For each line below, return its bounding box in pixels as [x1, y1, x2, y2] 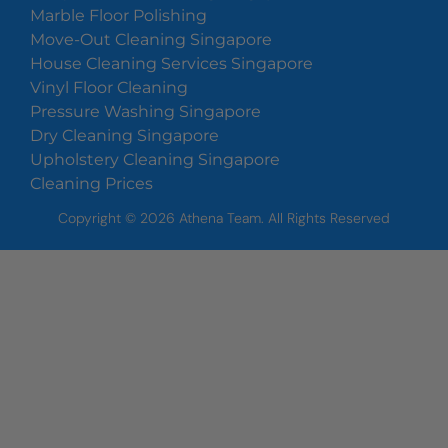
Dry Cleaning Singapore [30, 126, 219, 146]
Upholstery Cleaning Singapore [30, 150, 280, 170]
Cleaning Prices [30, 174, 153, 194]
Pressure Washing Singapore [30, 102, 261, 122]
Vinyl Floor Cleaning [30, 78, 188, 98]
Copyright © [58, 209, 140, 228]
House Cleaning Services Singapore [30, 54, 313, 74]
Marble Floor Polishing [30, 6, 207, 26]
